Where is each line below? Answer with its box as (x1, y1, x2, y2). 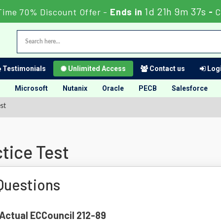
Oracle (102, 84, 124, 92)
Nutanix (63, 84, 87, 92)
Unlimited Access (67, 65, 126, 73)
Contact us (148, 65, 185, 73)
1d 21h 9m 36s (144, 5, 207, 17)
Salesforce (172, 84, 208, 92)
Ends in (107, 6, 145, 17)
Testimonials (1, 65, 46, 73)
